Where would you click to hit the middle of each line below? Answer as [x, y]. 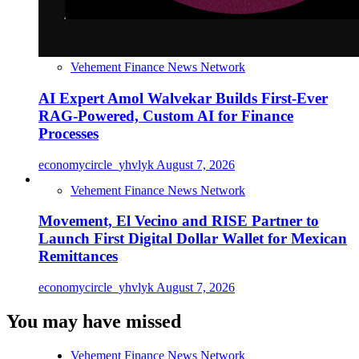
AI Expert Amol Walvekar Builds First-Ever [183, 99]
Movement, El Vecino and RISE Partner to [179, 221]
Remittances [78, 256]
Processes [69, 134]
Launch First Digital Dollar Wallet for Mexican [193, 239]
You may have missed [94, 322]
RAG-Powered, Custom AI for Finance [166, 116]
